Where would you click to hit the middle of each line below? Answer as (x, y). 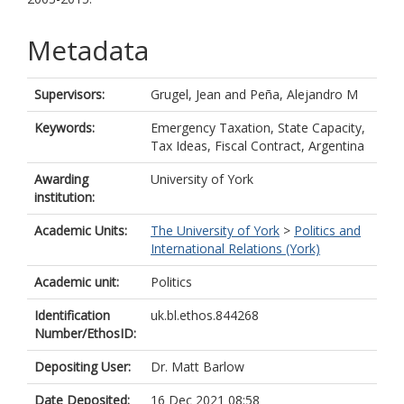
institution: (64, 197)
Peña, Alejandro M (304, 94)
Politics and (327, 230)
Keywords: (64, 128)
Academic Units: (81, 230)
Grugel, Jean (186, 94)
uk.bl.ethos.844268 (205, 315)
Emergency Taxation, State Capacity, (258, 128)
